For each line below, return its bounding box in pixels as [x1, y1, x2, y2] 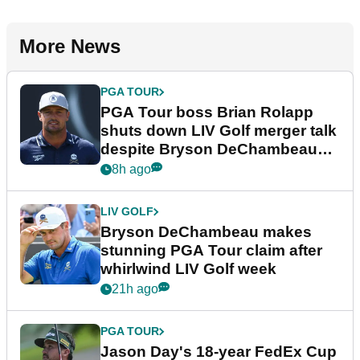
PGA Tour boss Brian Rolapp [100, 104, 313, 121]
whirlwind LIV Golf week [100, 260, 276, 278]
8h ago [112, 162, 151, 177]
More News [19, 35, 121, 58]
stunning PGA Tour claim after [100, 242, 322, 260]
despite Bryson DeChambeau [100, 141, 317, 158]
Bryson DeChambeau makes [100, 223, 312, 241]
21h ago [112, 282, 158, 297]
